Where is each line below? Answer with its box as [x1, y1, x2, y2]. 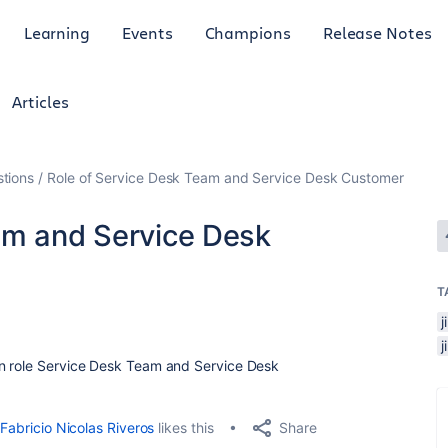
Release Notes [322, 21, 432, 43]
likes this [154, 419, 214, 436]
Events [122, 21, 173, 43]
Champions [204, 21, 291, 43]
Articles [12, 91, 69, 112]
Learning [23, 21, 91, 43]
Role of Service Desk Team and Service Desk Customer [47, 169, 404, 186]
